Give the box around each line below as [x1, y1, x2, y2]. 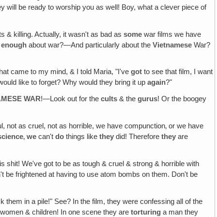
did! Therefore [114, 133, 162, 141]
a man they [161, 208, 199, 216]
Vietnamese [153, 41, 192, 49]
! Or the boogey [157, 95, 207, 103]
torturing [131, 208, 161, 216]
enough [1, 41, 27, 49]
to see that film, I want [142, 68, 213, 76]
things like [64, 133, 100, 141]
